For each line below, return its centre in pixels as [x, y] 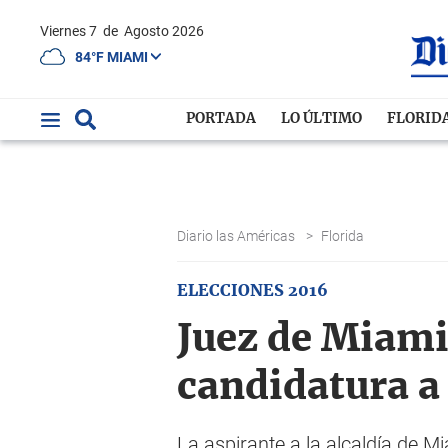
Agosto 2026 [164, 31]
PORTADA [221, 119]
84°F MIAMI [113, 56]
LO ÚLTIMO [322, 119]
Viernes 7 [74, 31]
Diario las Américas [237, 236]
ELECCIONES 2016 [252, 291]
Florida [344, 236]
